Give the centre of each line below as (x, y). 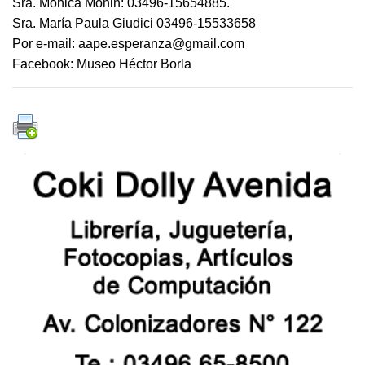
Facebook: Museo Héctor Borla (102, 64)
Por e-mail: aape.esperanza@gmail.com (128, 44)
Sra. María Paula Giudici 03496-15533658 (134, 24)
